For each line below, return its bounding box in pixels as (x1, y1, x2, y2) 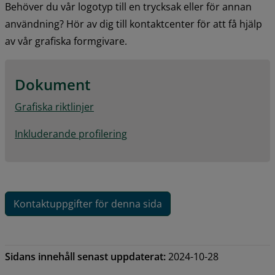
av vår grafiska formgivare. (5, 34, 127, 48)
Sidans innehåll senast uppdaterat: (5, 250, 166, 264)
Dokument (15, 74, 91, 95)
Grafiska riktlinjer (15, 100, 94, 114)
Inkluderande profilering (15, 127, 127, 141)
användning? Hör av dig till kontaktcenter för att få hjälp (5, 17, 262, 31)
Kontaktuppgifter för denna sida (13, 197, 162, 211)
